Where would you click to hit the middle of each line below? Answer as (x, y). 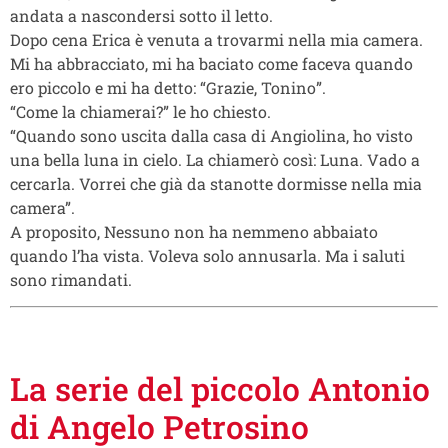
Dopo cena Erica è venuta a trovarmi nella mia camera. (216, 39)
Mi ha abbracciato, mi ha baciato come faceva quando (211, 63)
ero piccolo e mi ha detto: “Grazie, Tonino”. (168, 87)
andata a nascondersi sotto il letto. (141, 15)
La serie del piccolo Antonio (220, 389)
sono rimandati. (71, 279)
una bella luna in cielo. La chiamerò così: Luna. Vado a (215, 159)
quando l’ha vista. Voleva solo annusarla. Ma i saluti (207, 255)
